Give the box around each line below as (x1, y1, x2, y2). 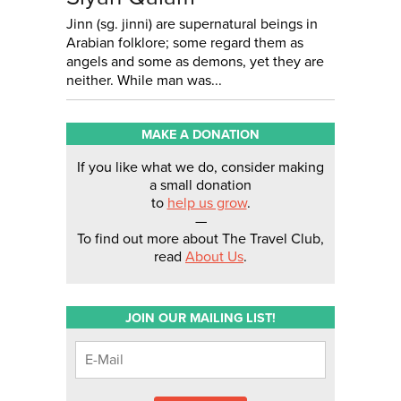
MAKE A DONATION (141, 127, 260, 143)
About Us (185, 247, 243, 266)
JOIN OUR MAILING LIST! (125, 310, 276, 326)
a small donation (149, 175, 252, 194)
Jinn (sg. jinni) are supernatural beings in (66, 15, 318, 34)
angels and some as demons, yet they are (66, 53, 324, 72)
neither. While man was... (66, 72, 222, 90)
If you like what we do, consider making (77, 158, 324, 176)
